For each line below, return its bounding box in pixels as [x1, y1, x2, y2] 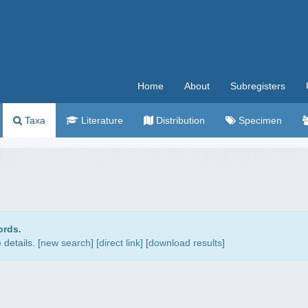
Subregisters [230, 80, 285, 91]
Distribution [153, 115, 205, 126]
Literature [78, 115, 123, 126]
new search [41, 237, 91, 248]
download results [148, 237, 222, 248]
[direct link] [96, 237, 143, 248]
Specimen [236, 115, 282, 126]
